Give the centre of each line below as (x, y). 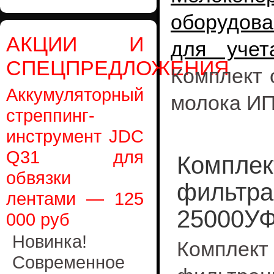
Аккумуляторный (75, 94)
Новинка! (50, 241)
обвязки (39, 178)
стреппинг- (50, 115)
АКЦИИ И (75, 44)
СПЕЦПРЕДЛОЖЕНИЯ (118, 68)
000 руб (38, 219)
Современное (68, 262)
